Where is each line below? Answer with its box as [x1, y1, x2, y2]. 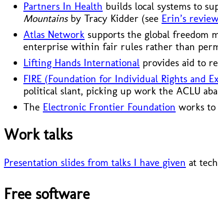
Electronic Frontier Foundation [43, 101, 176, 113]
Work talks [4, 126, 73, 144]
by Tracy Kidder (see [68, 12, 162, 25]
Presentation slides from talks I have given [4, 156, 186, 169]
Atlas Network [23, 28, 85, 41]
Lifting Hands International [23, 56, 140, 69]
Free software [4, 184, 90, 203]
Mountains [23, 12, 68, 25]
